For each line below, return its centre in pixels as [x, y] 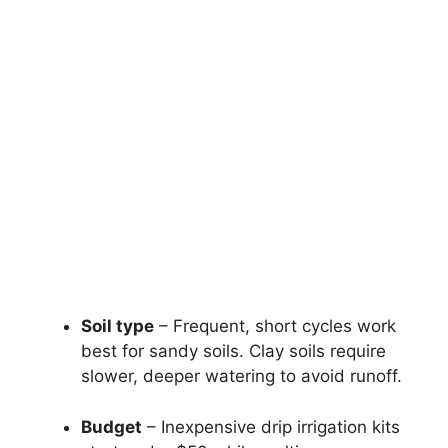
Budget [111, 426]
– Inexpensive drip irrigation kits [271, 426]
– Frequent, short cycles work [275, 326]
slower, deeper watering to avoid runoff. [241, 376]
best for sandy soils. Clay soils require [233, 351]
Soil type [117, 326]
